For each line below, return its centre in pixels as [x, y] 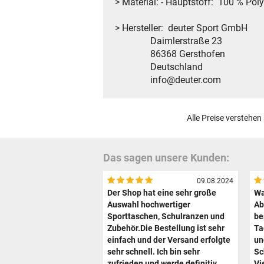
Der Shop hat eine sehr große [162, 193]
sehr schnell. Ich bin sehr [154, 252]
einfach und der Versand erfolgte [169, 240]
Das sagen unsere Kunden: [166, 157]
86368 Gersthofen [170, 54]
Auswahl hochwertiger [149, 205]
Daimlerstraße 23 [169, 41]
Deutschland [159, 67]
